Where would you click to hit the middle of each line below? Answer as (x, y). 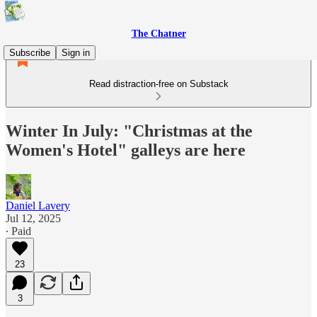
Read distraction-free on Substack (158, 84)
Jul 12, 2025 (33, 218)
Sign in (76, 53)
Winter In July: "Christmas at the (129, 131)
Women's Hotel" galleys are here (126, 150)
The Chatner (158, 34)
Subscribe (30, 53)
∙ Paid (18, 231)
